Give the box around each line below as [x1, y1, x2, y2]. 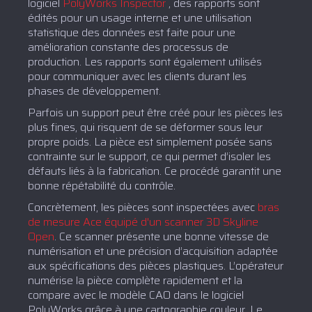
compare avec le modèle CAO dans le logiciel [28, 286, 244, 304]
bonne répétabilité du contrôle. [28, 176, 175, 194]
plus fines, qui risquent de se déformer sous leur [28, 118, 263, 136]
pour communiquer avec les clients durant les [28, 67, 247, 85]
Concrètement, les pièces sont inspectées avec [28, 198, 258, 216]
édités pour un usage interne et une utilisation [28, 8, 251, 26]
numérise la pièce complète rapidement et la [28, 271, 242, 289]
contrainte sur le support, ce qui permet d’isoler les [28, 147, 271, 165]
